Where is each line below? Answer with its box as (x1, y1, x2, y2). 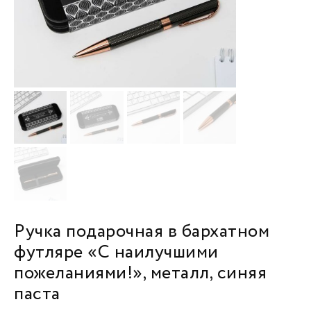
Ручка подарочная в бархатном (14, 222, 269, 241)
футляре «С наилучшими (14, 243, 219, 262)
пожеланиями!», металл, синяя (14, 264, 267, 283)
